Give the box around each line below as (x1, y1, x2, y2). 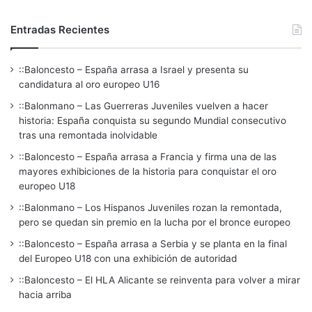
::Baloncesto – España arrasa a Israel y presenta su (19, 63, 249, 75)
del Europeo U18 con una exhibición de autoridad (19, 252, 237, 264)
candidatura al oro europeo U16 (19, 78, 160, 90)
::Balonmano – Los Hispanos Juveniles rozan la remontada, (19, 201, 282, 213)
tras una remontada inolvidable (19, 129, 157, 141)
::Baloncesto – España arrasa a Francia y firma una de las (19, 150, 276, 162)
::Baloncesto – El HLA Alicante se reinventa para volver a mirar (19, 274, 300, 286)
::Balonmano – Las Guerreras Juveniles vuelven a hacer (19, 100, 268, 111)
